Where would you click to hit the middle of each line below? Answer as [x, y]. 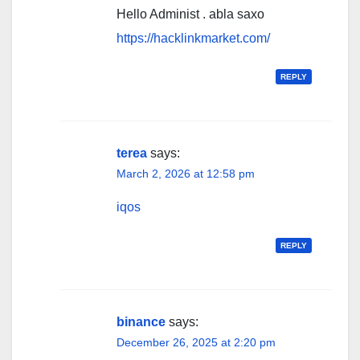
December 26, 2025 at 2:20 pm [196, 342]
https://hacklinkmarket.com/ [193, 38]
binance [141, 321]
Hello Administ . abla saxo [190, 14]
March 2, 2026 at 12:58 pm [186, 173]
